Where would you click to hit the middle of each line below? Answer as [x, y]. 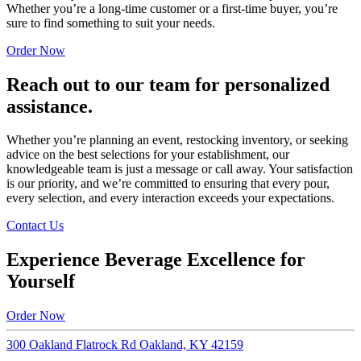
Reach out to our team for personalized [168, 84]
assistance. [50, 106]
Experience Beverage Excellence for [156, 260]
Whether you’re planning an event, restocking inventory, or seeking [177, 140]
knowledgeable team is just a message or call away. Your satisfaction [180, 169]
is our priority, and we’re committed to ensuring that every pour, [168, 184]
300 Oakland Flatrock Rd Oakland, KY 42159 [125, 345]
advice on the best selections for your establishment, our [148, 155]
